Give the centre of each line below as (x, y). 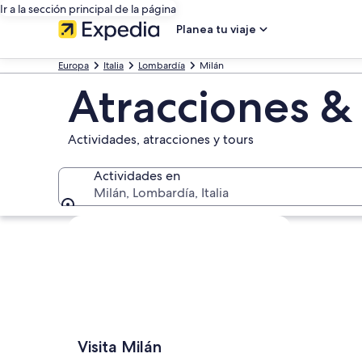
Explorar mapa (109, 223)
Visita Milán (120, 347)
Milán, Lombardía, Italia (161, 193)
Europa (74, 65)
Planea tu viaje (216, 29)
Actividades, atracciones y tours (161, 139)
